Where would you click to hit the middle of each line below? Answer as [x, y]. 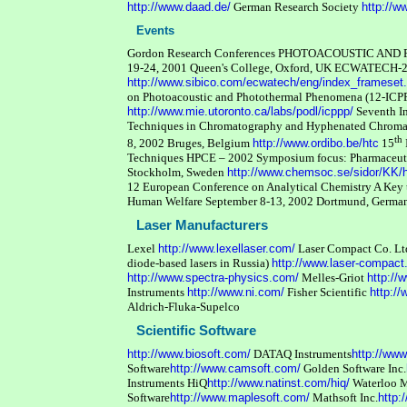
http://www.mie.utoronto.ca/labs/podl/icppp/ [241, 111]
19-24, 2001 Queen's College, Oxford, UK [231, 68]
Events [156, 30]
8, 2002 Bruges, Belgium [190, 144]
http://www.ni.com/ [236, 293]
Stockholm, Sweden [178, 173]
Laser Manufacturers [203, 226]
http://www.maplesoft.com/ [240, 398]
